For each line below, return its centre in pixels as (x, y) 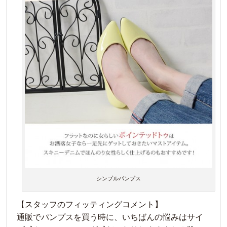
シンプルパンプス (119, 178)
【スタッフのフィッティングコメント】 (90, 204)
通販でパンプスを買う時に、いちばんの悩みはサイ (110, 217)
